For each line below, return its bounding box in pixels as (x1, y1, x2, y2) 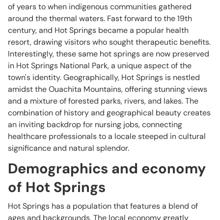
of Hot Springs (8, 178, 106, 196)
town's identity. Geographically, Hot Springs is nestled (8, 72, 200, 82)
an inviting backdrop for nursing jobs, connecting (8, 119, 182, 130)
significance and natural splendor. (8, 143, 129, 153)
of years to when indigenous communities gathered (8, 1, 192, 12)
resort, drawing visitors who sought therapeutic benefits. (8, 37, 211, 47)
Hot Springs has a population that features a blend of (8, 201, 198, 211)
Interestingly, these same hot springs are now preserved (8, 49, 209, 59)
